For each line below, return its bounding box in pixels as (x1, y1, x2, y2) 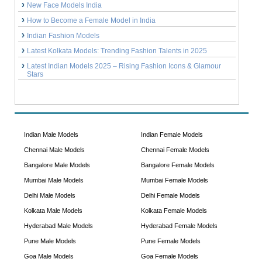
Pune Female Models (140, 237, 201, 245)
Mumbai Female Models (140, 177, 208, 184)
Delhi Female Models (140, 192, 200, 199)
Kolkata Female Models (140, 207, 207, 215)
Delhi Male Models (23, 192, 75, 199)
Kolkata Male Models (23, 207, 82, 215)
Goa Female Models (140, 253, 198, 260)
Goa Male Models (23, 253, 74, 260)
